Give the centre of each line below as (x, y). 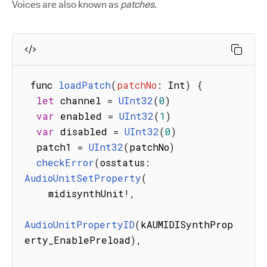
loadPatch (85, 85)
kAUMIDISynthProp (187, 225)
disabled (84, 132)
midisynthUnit (86, 194)
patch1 (57, 147)
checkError (65, 163)
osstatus (122, 163)
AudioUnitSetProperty (83, 178)
